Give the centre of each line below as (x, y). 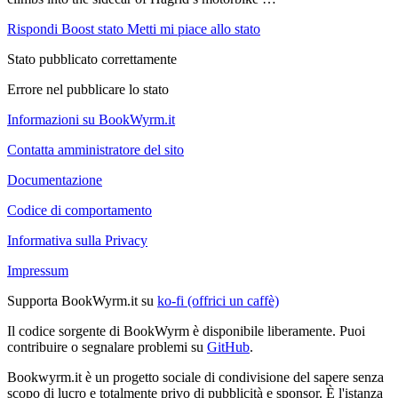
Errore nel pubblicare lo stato (88, 89)
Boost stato (92, 28)
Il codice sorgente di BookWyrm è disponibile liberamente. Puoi (186, 330)
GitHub (228, 346)
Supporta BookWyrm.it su (82, 300)
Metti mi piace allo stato (194, 28)
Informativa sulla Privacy (77, 240)
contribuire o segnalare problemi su (107, 346)
